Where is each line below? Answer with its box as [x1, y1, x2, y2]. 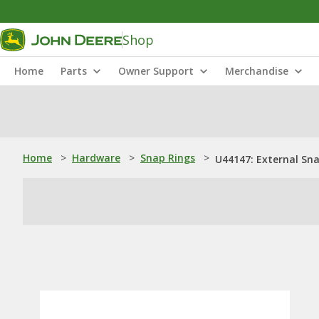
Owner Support [118, 64, 194, 78]
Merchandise [225, 64, 288, 78]
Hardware [72, 151, 120, 164]
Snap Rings [140, 151, 195, 164]
